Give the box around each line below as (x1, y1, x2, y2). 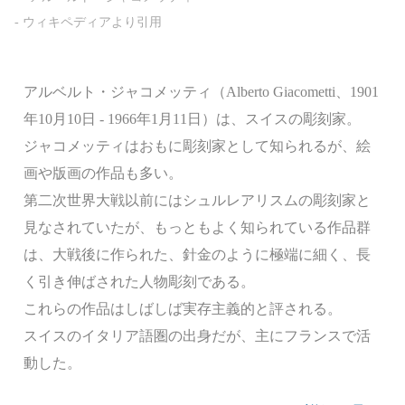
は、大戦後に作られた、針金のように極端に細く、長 (24, 247, 371, 262)
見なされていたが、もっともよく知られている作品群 (24, 220, 371, 235)
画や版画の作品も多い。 (24, 165, 183, 181)
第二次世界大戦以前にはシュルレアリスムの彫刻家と (24, 193, 371, 208)
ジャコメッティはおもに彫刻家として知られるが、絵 (24, 138, 371, 154)
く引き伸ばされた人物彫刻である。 (24, 274, 255, 289)
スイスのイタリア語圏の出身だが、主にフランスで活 (24, 328, 371, 344)
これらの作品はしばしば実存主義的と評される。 (24, 301, 342, 316)
